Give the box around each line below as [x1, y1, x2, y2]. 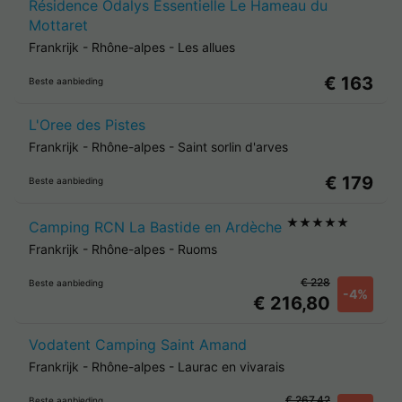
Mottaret [29, 16, 88, 34]
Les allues [178, 39, 235, 55]
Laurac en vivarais [178, 359, 284, 375]
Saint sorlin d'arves [178, 139, 288, 154]
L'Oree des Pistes [29, 116, 145, 134]
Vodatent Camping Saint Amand [29, 336, 247, 354]
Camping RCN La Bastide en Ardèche [29, 218, 282, 237]
